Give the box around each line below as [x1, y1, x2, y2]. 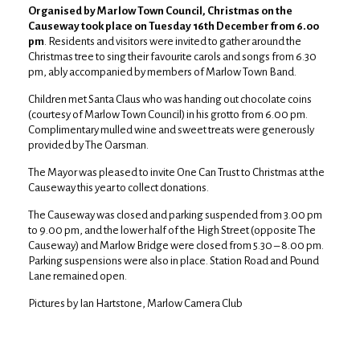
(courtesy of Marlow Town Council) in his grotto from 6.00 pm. [28, 108, 308, 121]
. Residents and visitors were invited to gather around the [44, 35, 301, 47]
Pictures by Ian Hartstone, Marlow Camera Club [28, 297, 243, 309]
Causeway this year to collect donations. [28, 182, 209, 194]
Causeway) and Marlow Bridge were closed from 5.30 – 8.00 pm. [28, 239, 324, 252]
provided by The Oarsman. [28, 139, 149, 151]
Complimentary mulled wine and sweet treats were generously [28, 124, 314, 136]
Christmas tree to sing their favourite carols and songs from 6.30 [28, 51, 317, 63]
